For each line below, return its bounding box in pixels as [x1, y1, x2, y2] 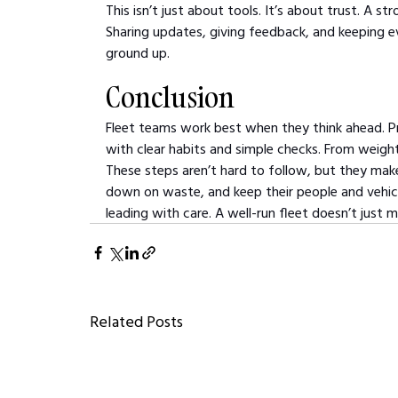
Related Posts [90, 310, 184, 331]
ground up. [106, 43, 171, 61]
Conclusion [106, 78, 235, 115]
